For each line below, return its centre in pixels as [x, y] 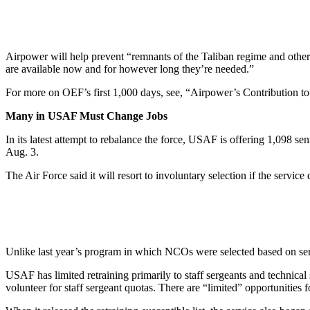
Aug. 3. [22, 152]
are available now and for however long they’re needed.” [130, 69]
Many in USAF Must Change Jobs [86, 116]
